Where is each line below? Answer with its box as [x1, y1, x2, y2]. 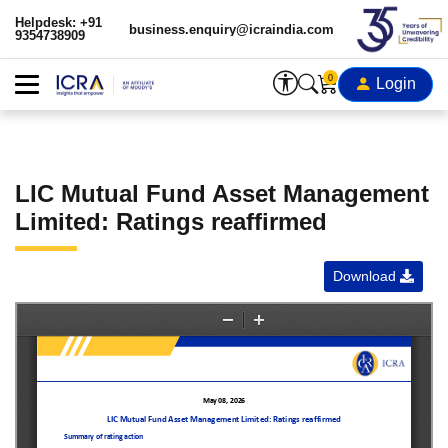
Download [333, 268, 400, 285]
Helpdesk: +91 [15, 15, 102, 30]
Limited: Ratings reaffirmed [15, 208, 327, 236]
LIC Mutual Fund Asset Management [15, 180, 429, 208]
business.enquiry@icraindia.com [128, 21, 334, 37]
